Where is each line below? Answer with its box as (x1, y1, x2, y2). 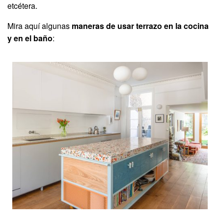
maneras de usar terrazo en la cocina (72, 20, 209, 31)
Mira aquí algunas (7, 20, 72, 31)
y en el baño (7, 32, 53, 44)
